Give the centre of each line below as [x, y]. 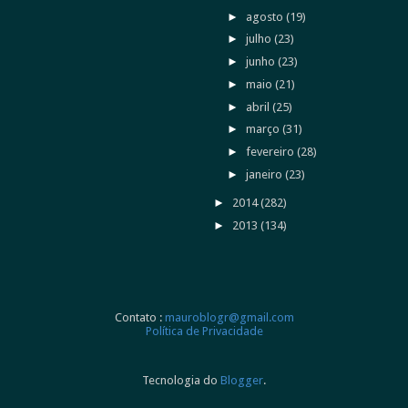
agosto [266, 16]
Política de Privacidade [204, 331]
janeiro [266, 174]
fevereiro [272, 152]
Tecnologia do [181, 380]
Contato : [139, 317]
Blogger [242, 380]
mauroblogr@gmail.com [229, 317]
